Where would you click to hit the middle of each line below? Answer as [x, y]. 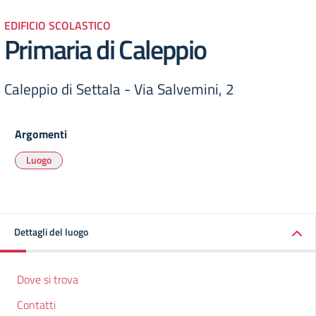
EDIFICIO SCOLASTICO [57, 25]
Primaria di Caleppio [105, 49]
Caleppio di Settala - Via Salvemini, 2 [119, 89]
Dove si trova [48, 279]
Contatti [36, 305]
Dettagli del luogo [51, 232]
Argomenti [41, 134]
